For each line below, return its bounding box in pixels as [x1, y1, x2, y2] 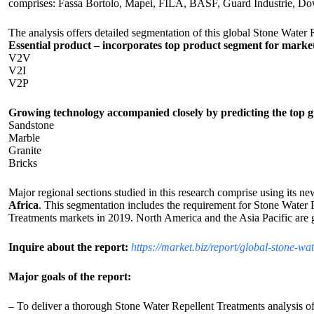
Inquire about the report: [8, 241, 128, 253]
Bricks [8, 157, 37, 169]
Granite [8, 144, 41, 156]
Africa [8, 199, 39, 211]
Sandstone [8, 119, 54, 131]
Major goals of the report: [8, 271, 131, 282]
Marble [8, 132, 40, 144]
